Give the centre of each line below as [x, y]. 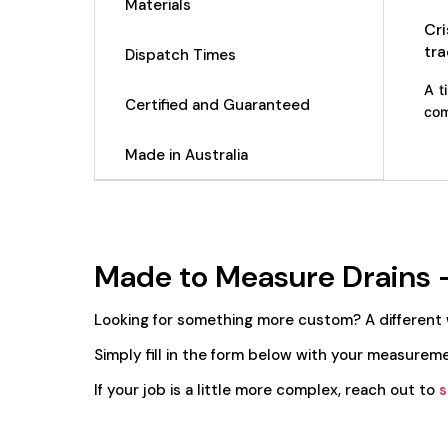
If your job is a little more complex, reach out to [267, 390]
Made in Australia [187, 155]
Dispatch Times [181, 55]
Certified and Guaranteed [218, 105]
